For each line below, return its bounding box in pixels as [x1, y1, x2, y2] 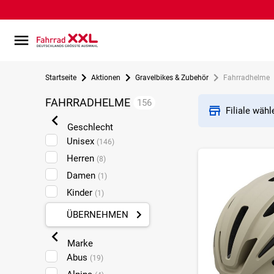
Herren [66, 153, 97, 164]
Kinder [66, 187, 95, 198]
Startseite [45, 73, 76, 82]
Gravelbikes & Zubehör [135, 73, 209, 82]
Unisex [66, 136, 97, 147]
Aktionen [91, 73, 120, 82]
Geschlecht [64, 122, 113, 133]
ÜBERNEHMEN [66, 209, 128, 220]
